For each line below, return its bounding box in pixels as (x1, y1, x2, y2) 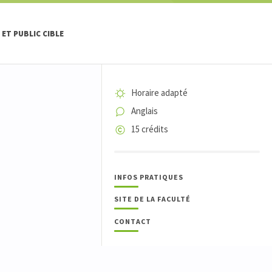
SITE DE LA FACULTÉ (114, 194, 191, 204)
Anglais (131, 104, 158, 117)
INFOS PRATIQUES (114, 172, 183, 182)
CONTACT (114, 216, 151, 226)
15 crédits (131, 123, 168, 135)
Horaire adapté (131, 87, 188, 99)
